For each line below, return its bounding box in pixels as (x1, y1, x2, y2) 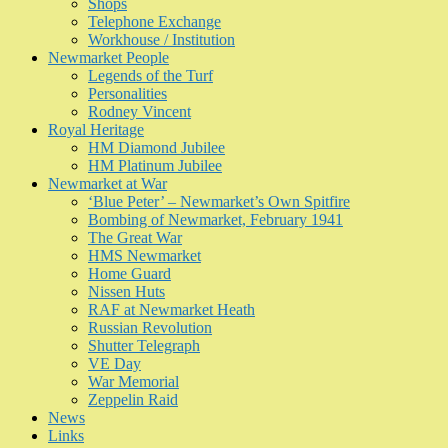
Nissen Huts (88, 283, 165, 301)
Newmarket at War (48, 175, 167, 193)
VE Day (88, 355, 141, 373)
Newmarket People (48, 49, 169, 67)
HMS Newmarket (88, 247, 201, 265)
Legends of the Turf (88, 67, 213, 85)
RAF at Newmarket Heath (88, 301, 255, 319)
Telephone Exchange (88, 13, 221, 31)
